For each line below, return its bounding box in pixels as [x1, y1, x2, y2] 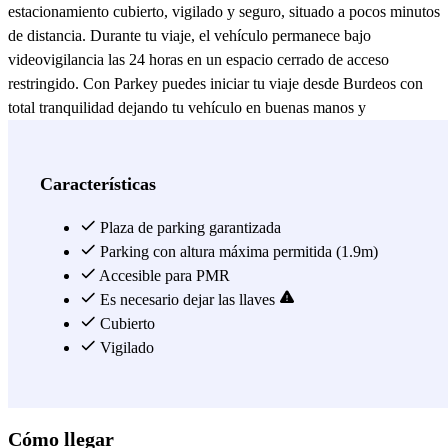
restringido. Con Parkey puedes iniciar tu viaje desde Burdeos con [8, 75, 423, 93]
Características [40, 174, 156, 195]
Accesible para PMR [96, 267, 230, 285]
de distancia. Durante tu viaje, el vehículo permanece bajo [8, 27, 371, 45]
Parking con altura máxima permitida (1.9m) [96, 243, 378, 261]
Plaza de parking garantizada [96, 219, 281, 237]
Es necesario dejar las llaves [96, 291, 279, 309]
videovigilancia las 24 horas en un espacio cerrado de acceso [8, 51, 389, 69]
